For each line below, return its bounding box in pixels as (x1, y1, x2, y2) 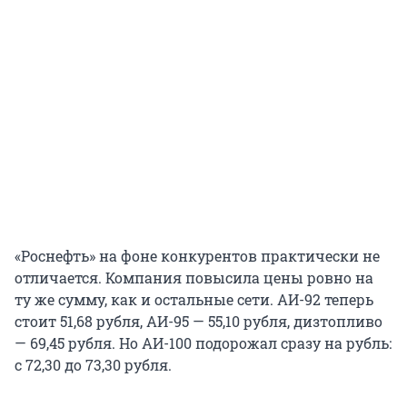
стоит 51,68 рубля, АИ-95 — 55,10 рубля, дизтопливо (15, 311, 382, 331)
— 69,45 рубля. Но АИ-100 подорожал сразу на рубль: (15, 333, 392, 352)
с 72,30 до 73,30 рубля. (15, 354, 172, 374)
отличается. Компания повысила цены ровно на (15, 267, 373, 287)
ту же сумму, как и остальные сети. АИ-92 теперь (15, 289, 373, 309)
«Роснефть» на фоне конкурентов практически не (15, 245, 380, 265)
